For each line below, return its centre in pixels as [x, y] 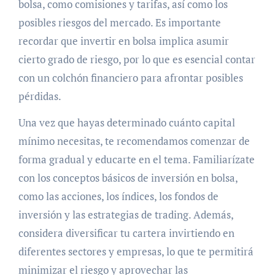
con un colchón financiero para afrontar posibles [130, 77]
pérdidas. [40, 96]
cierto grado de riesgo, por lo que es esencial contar [137, 59]
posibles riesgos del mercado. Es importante [119, 22]
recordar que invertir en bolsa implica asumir [123, 41]
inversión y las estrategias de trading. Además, [126, 214]
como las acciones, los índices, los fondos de [118, 196]
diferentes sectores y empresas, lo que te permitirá [136, 251]
